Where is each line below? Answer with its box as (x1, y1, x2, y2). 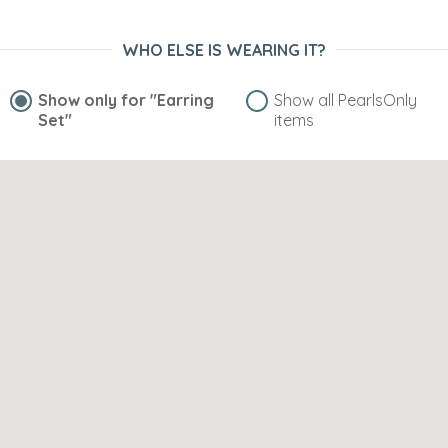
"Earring (150, 90, 214, 111)
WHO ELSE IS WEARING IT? (122, 40, 326, 61)
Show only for (38, 90, 150, 111)
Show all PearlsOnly (274, 90, 418, 111)
